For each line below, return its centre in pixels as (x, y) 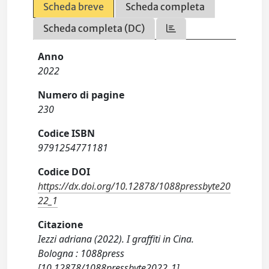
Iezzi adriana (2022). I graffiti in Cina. (116, 239)
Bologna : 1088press (81, 253)
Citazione (61, 225)
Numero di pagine (81, 95)
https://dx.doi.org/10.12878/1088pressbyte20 (134, 186)
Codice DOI (64, 172)
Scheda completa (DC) (94, 28)
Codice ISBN (67, 133)
